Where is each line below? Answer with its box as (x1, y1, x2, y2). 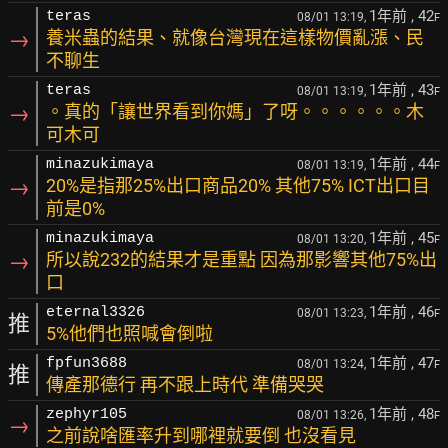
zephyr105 (46, 406, 127, 423)
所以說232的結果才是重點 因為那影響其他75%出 (46, 249, 437, 270)
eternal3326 (46, 304, 145, 321)
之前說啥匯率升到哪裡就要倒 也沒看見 (46, 425, 356, 446)
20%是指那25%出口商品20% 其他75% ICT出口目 (46, 175, 430, 196)
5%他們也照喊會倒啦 (46, 323, 213, 344)
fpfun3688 (46, 355, 127, 372)
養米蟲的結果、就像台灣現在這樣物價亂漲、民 (46, 27, 424, 48)
